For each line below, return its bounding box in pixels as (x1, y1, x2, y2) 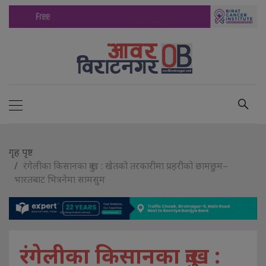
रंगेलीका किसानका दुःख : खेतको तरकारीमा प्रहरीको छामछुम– (23, 159, 228, 173)
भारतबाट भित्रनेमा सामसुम (14, 173, 105, 186)
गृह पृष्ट (9, 145, 33, 159)
